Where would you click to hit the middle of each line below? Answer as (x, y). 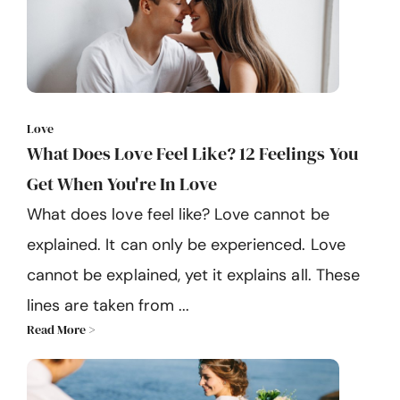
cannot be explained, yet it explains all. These (193, 275)
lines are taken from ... (108, 306)
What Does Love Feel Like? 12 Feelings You (192, 154)
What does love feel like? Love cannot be (178, 215)
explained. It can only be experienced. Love (186, 245)
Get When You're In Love (122, 184)
